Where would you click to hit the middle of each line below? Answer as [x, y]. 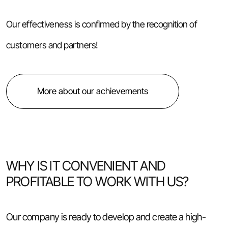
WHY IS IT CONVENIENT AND [85, 165]
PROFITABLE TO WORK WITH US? [97, 181]
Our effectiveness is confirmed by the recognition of [101, 24]
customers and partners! [52, 45]
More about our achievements [92, 91]
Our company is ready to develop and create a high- [106, 217]
